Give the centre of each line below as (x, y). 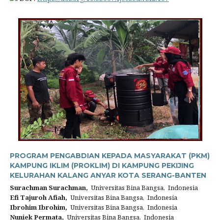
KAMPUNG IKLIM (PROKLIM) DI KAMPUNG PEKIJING (102, 165)
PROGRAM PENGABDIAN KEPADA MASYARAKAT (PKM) (110, 156)
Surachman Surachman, (49, 188)
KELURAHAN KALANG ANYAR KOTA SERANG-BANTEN (108, 175)
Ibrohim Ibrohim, (39, 207)
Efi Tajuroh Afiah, (39, 197)
